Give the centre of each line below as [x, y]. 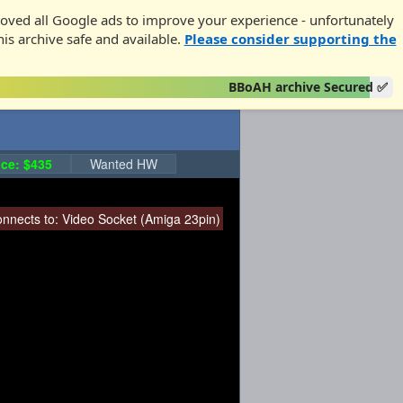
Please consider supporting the [290, 39]
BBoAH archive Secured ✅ [309, 87]
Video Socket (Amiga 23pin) [141, 219]
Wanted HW [124, 164]
